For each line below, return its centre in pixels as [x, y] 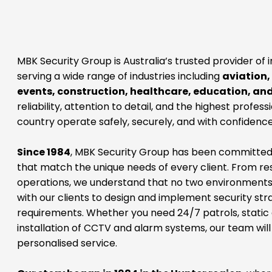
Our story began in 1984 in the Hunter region [129, 255]
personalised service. [67, 224]
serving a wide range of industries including [119, 57]
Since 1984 [43, 133]
